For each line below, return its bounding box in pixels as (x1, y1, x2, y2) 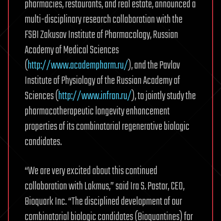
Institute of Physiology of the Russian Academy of (25, 73, 180, 89)
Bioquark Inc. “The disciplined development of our (25, 193, 182, 210)
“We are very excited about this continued (25, 163, 157, 180)
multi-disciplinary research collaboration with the (25, 11, 183, 28)
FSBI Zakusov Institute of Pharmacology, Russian (25, 27, 178, 43)
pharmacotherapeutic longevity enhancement (25, 103, 170, 120)
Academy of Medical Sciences (25, 42, 119, 59)
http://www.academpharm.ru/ (28, 57, 128, 74)
